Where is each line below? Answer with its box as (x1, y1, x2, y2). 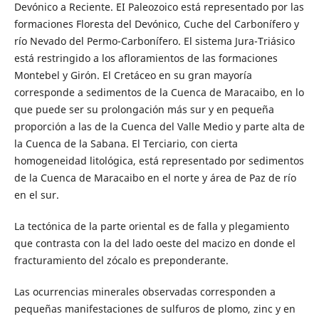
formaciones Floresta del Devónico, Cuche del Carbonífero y (14, 17, 299, 31)
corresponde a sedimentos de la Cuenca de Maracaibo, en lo (14, 85, 304, 100)
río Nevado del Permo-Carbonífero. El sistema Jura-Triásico (14, 34, 295, 48)
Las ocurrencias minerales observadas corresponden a (14, 285, 276, 299)
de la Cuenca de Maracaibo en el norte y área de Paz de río (14, 171, 296, 185)
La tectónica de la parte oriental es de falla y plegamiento (14, 219, 289, 234)
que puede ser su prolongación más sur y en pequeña (14, 103, 274, 117)
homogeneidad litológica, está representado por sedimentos (14, 154, 304, 168)
